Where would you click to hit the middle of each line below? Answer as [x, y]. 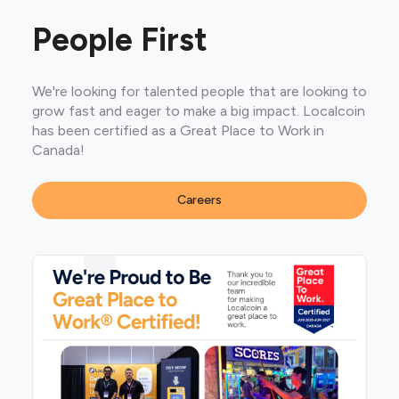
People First [120, 40]
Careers [199, 200]
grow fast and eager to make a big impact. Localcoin [199, 111]
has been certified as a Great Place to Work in [178, 130]
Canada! [58, 150]
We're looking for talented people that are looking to [199, 91]
